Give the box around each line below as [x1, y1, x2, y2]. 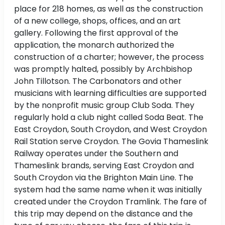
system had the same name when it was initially [14, 184, 202, 196]
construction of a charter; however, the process [14, 51, 204, 63]
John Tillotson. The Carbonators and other [14, 75, 182, 87]
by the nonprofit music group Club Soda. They [14, 99, 194, 111]
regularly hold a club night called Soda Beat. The [14, 111, 203, 124]
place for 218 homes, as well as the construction [14, 3, 203, 15]
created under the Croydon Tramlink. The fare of [14, 196, 207, 208]
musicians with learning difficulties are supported [14, 87, 206, 99]
